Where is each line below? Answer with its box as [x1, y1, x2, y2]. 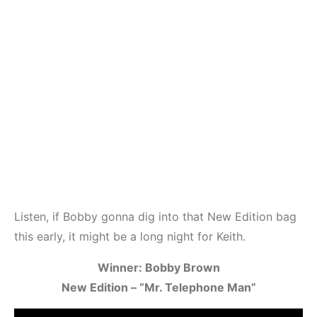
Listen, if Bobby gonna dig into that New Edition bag [14, 209, 296, 224]
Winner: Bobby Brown [97, 260, 220, 275]
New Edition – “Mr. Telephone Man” [61, 280, 256, 295]
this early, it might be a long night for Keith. [14, 229, 246, 244]
